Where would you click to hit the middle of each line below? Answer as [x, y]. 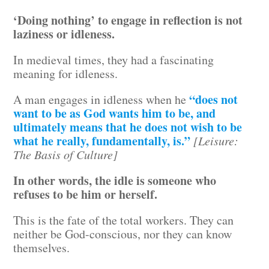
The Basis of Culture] [66, 154]
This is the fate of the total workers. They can [124, 220]
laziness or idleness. [64, 34]
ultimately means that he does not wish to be [128, 127]
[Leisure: [216, 141]
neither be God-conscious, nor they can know [123, 234]
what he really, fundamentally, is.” [102, 141]
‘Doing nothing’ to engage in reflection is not [128, 20]
